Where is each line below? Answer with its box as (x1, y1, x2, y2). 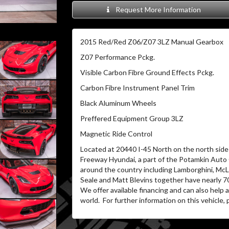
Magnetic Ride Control (80, 129, 152, 138)
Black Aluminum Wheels (80, 99, 156, 107)
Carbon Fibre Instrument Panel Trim (80, 83, 195, 92)
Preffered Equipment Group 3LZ (80, 114, 185, 123)
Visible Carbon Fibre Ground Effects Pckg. (80, 68, 214, 77)
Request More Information (112, 5, 201, 14)
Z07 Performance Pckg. (80, 53, 155, 61)
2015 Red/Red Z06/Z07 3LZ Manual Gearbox (80, 37, 223, 46)
